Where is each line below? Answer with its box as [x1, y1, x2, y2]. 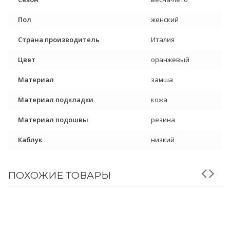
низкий [151, 135, 175, 145]
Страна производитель [18, 35, 100, 45]
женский [151, 15, 179, 25]
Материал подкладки [18, 95, 93, 105]
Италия [151, 35, 175, 45]
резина [151, 115, 175, 125]
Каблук [18, 135, 42, 145]
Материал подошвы [18, 115, 88, 125]
